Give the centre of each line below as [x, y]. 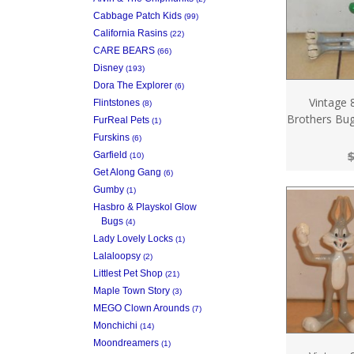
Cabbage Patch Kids [137, 15]
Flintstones [117, 102]
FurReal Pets [121, 120]
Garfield [110, 154]
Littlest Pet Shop [128, 273]
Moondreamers [126, 343]
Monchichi [115, 325]
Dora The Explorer [133, 85]
